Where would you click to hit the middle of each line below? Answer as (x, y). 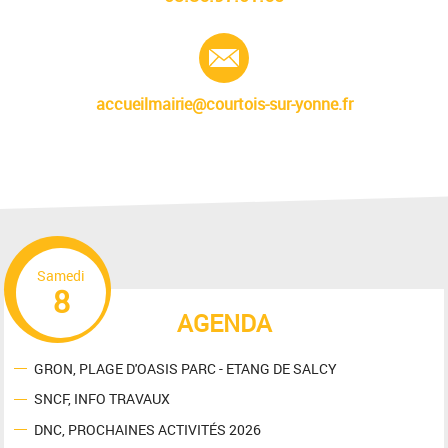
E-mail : (275, 44)
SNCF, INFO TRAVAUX (102, 399)
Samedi (61, 276)
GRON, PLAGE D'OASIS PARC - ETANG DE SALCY (186, 368)
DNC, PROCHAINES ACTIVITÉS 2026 (148, 429)
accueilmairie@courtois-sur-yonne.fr (224, 104)
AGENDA (224, 323)
